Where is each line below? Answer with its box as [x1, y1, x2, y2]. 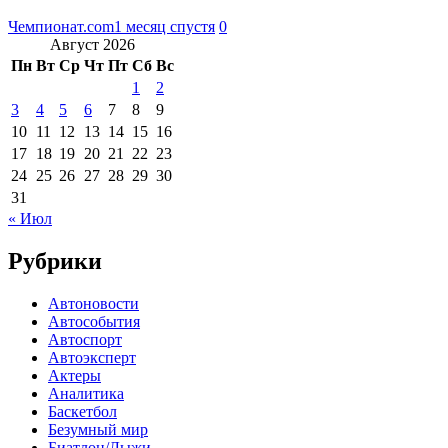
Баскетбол [48, 402, 117, 420]
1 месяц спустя [114, 17, 215, 35]
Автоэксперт [48, 348, 136, 366]
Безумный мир [48, 420, 148, 438]
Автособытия [48, 312, 140, 330]
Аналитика [48, 384, 124, 402]
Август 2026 [50, 35, 135, 53]
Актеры [48, 366, 101, 384]
